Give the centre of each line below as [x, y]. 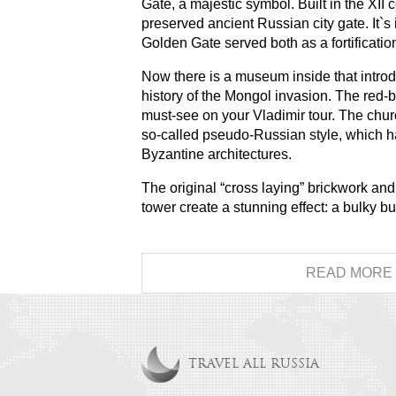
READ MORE [349, 272]
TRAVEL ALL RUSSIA [254, 364]
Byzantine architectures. [217, 154]
